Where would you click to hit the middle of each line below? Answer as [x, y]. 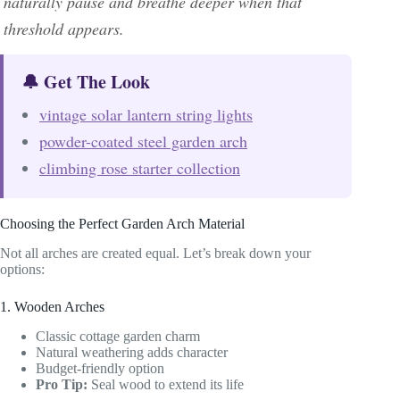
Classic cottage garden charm [118, 336]
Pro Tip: [62, 384]
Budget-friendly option [100, 368]
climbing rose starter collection [140, 168]
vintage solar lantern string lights [146, 115]
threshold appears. [64, 29]
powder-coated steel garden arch [143, 142]
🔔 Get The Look [86, 82]
